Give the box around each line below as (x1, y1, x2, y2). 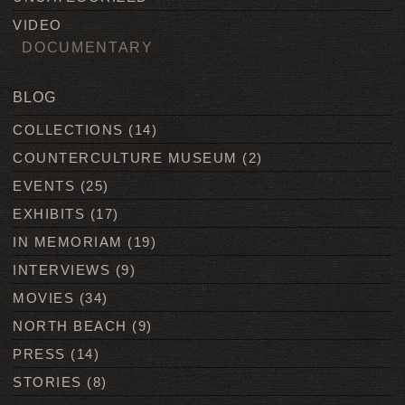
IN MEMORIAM (13, 234, 123, 250)
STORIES (13, 374, 82, 391)
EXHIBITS (13, 206, 86, 222)
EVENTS (13, 178, 76, 194)
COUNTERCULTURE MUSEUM (13, 150, 238, 166)
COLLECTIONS (13, 122, 124, 138)
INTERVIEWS (13, 262, 111, 278)
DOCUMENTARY (22, 39, 154, 56)
